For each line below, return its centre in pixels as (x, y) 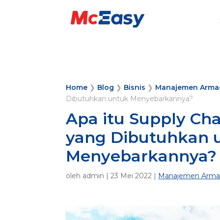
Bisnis (135, 87)
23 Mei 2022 (131, 176)
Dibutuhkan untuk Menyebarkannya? (130, 98)
